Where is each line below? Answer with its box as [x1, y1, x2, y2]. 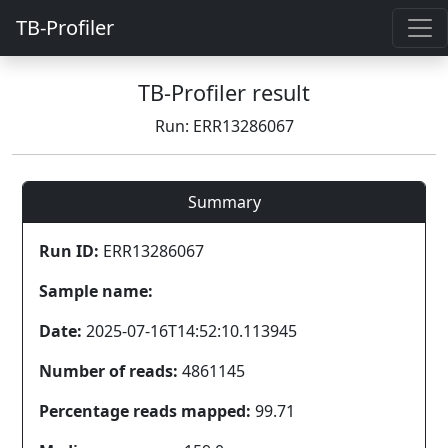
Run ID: [39, 240, 99, 262]
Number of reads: [39, 360, 178, 382]
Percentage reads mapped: [39, 400, 251, 422]
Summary [187, 191, 261, 213]
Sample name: [39, 280, 153, 302]
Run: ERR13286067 [154, 115, 294, 137]
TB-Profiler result [138, 78, 310, 107]
